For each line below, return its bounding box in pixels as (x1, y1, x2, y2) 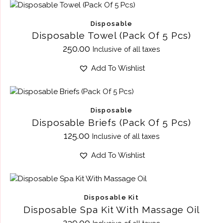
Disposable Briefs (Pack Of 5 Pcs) (31, 117, 192, 128)
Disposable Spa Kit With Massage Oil (23, 204, 200, 216)
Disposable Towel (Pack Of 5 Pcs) (31, 30, 192, 41)
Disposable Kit (84, 194, 139, 202)
